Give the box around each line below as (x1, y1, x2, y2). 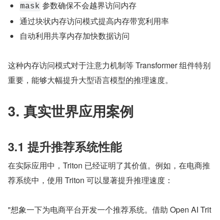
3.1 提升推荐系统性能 (8, 138, 122, 155)
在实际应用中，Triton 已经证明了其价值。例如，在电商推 (8, 160, 210, 171)
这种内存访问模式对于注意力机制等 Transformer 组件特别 (8, 59, 211, 71)
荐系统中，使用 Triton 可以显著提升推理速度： (8, 174, 173, 186)
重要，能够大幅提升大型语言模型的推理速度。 (8, 74, 173, 85)
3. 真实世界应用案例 (8, 101, 134, 121)
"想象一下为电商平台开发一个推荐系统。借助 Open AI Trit (8, 204, 211, 215)
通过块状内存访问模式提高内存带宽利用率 (20, 15, 169, 27)
